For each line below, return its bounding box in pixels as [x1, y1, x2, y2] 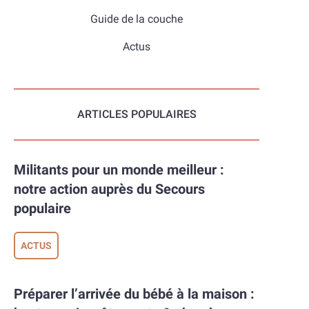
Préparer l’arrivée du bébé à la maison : [14, 286, 23, 302]
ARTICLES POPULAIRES [77, 108, 197, 121]
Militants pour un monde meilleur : [14, 161, 27, 178]
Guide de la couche [90, 12, 183, 26]
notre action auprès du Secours [14, 181, 206, 197]
